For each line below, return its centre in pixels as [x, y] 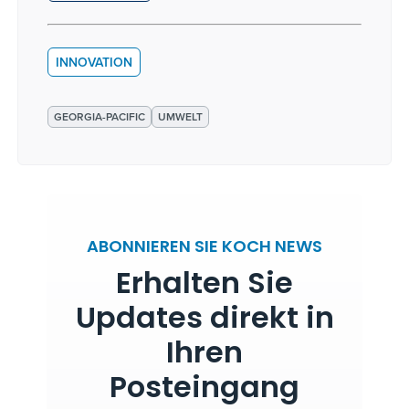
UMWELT [181, 116]
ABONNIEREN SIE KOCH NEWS [204, 247]
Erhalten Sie [204, 285]
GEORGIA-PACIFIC [100, 116]
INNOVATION [94, 62]
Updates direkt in [204, 320]
